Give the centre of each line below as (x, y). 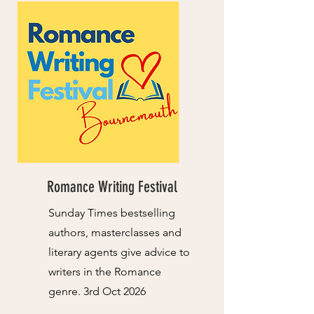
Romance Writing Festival (112, 187)
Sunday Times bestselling (112, 213)
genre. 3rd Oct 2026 (97, 291)
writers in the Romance (105, 272)
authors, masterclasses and (115, 232)
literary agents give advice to (119, 252)
